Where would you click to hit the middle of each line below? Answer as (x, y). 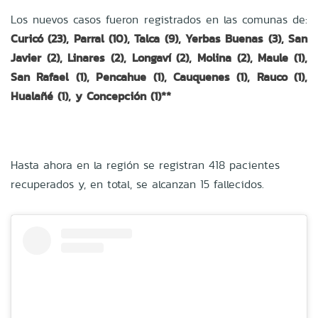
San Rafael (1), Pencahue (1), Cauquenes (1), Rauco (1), (159, 77)
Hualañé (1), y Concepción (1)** (91, 96)
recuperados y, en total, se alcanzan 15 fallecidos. (137, 184)
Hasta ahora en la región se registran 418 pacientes (145, 165)
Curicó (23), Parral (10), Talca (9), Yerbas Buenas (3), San (159, 38)
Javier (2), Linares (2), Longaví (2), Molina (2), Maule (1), (159, 57)
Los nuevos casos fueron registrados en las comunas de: (159, 19)
